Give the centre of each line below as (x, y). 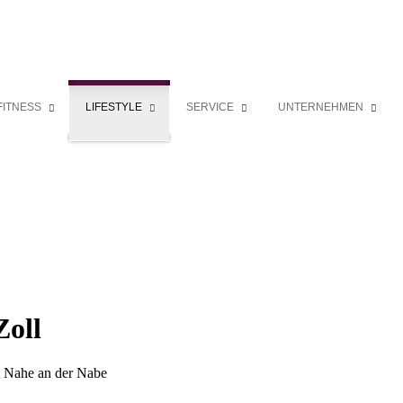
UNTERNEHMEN (321, 107)
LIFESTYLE (114, 107)
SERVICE (210, 107)
